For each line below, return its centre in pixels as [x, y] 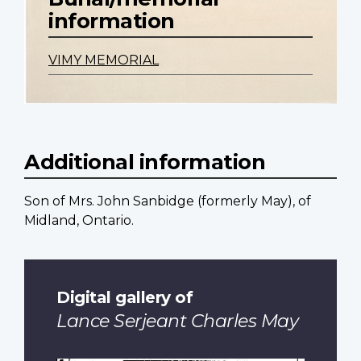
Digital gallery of [124, 297]
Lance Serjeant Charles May [177, 321]
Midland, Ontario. [79, 221]
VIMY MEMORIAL [104, 60]
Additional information [145, 162]
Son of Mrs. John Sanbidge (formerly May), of [168, 201]
